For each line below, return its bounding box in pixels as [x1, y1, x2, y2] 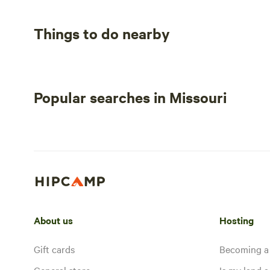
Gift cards [34, 242, 75, 256]
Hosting [219, 213, 254, 227]
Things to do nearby [34, 24, 170, 43]
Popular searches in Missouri [34, 87, 227, 107]
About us [34, 213, 73, 227]
